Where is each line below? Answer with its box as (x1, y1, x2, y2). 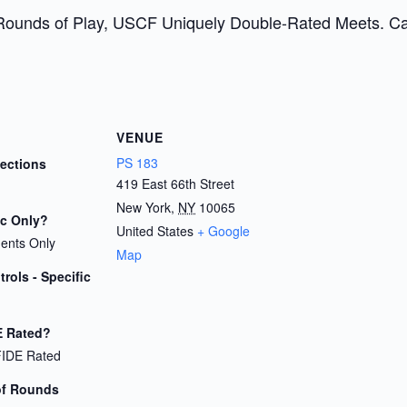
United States (116, 222, 194, 240)
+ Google (197, 222, 250, 240)
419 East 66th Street (116, 174, 234, 193)
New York (116, 198, 171, 216)
